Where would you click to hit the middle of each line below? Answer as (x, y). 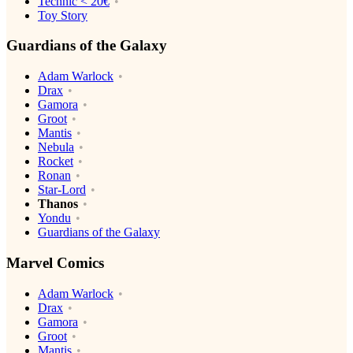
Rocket (56, 162)
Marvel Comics (55, 262)
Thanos (58, 204)
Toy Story (63, 15)
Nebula (56, 147)
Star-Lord (62, 190)
